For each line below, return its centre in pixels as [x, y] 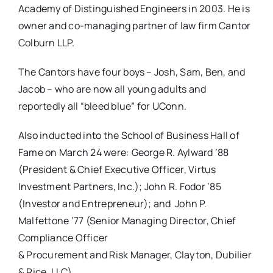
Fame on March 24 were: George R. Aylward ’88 [123, 153]
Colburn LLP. [46, 43]
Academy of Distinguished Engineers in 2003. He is [134, 9]
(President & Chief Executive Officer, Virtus [117, 170]
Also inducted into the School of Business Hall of [129, 136]
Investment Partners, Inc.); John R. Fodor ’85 [119, 187]
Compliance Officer [63, 238]
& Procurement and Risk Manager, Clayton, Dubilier [135, 255]
